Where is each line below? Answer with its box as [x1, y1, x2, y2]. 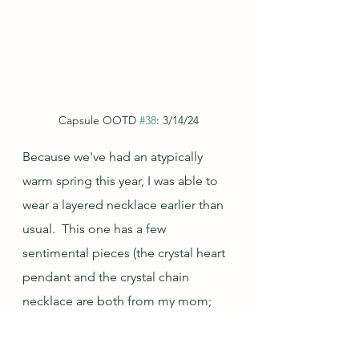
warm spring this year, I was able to [22, 172, 221, 188]
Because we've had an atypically [22, 148, 206, 164]
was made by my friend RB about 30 [22, 341, 228, 357]
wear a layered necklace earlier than [22, 196, 227, 212]
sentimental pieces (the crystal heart [22, 244, 228, 260]
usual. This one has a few [22, 220, 169, 236]
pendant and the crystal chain [22, 268, 192, 284]
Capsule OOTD [58, 112, 139, 127]
